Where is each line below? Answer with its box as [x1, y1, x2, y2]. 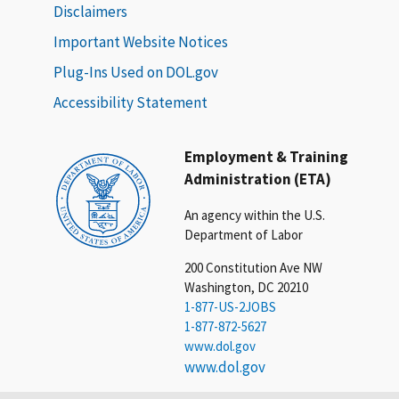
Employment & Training [184, 146, 349, 167]
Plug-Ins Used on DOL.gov [53, 61, 218, 82]
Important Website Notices [53, 31, 228, 52]
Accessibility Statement [53, 92, 208, 112]
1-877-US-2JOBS [184, 297, 277, 315]
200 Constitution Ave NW [184, 258, 323, 276]
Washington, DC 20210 [184, 278, 309, 296]
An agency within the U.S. [184, 206, 326, 224]
